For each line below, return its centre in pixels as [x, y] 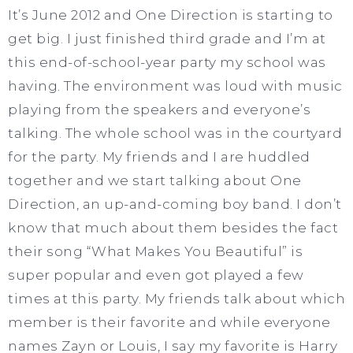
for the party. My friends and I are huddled [159, 156]
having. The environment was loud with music [175, 85]
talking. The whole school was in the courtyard [175, 133]
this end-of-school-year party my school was [167, 62]
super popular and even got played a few [156, 275]
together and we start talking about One [155, 180]
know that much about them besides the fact [173, 227]
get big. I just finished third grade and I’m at [167, 38]
